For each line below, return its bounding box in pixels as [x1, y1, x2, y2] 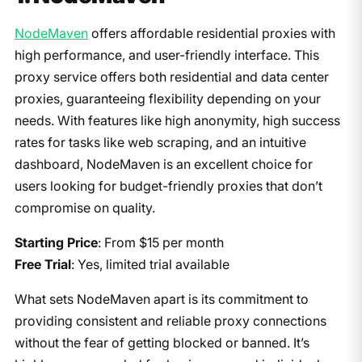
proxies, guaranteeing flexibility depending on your [14, 90, 321, 107]
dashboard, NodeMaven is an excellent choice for [14, 155, 313, 172]
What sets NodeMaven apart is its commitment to [14, 290, 309, 307]
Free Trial [14, 255, 71, 272]
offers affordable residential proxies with [87, 24, 335, 41]
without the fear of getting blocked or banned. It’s [14, 334, 309, 351]
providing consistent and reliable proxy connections [14, 312, 326, 329]
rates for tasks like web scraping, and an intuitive [14, 133, 306, 150]
